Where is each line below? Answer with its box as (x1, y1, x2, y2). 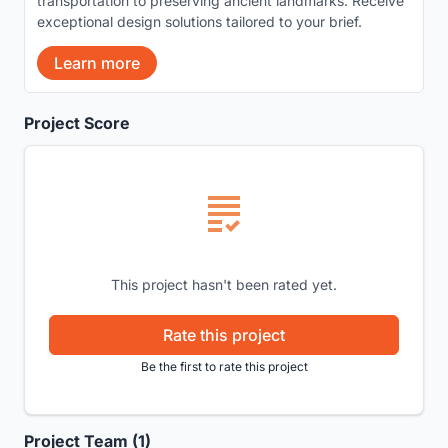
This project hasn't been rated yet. (111, 275, 337, 293)
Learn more (54, 52, 140, 73)
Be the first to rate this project (140, 358, 308, 374)
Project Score (24, 112, 130, 133)
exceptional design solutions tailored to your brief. (37, 12, 362, 30)
